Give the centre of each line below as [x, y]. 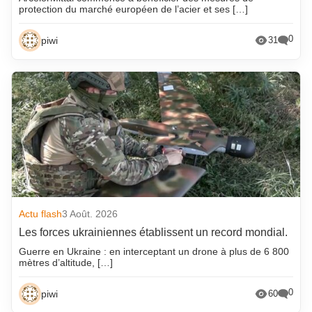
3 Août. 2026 [90, 213]
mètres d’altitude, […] [66, 262]
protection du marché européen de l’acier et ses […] [134, 9]
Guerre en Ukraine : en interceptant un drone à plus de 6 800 [154, 251]
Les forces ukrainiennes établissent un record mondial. [154, 232]
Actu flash [41, 213]
